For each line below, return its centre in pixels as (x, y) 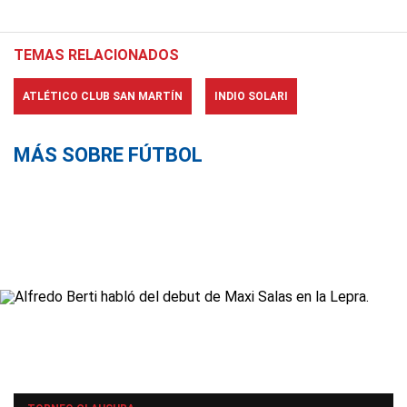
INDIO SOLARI (251, 96)
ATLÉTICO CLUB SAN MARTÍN (103, 96)
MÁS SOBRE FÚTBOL (108, 155)
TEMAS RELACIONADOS (96, 55)
